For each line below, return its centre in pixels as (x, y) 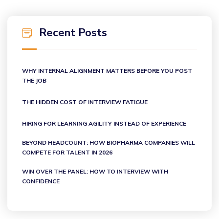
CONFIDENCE (42, 181)
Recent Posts (73, 33)
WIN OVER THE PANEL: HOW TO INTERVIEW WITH (95, 171)
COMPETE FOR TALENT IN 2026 (68, 152)
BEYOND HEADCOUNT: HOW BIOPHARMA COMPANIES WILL (109, 142)
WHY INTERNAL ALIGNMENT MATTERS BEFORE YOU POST (107, 71)
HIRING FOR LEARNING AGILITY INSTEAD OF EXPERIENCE (105, 123)
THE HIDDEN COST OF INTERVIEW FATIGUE (85, 102)
